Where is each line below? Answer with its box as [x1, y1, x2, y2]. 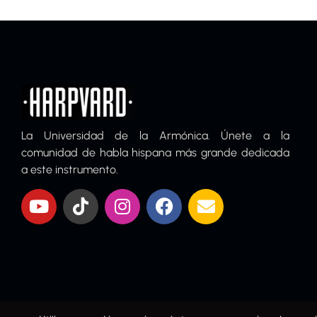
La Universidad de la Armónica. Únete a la [21, 128, 289, 142]
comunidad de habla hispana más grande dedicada [21, 145, 289, 159]
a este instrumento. [21, 162, 118, 176]
